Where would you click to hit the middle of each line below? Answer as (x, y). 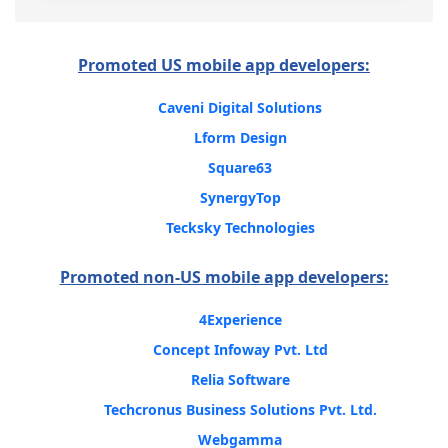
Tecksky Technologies (240, 227)
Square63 (240, 167)
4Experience (240, 319)
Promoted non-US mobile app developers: (224, 277)
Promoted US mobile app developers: (224, 65)
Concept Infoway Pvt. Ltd (240, 349)
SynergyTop (240, 197)
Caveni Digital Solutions (240, 107)
